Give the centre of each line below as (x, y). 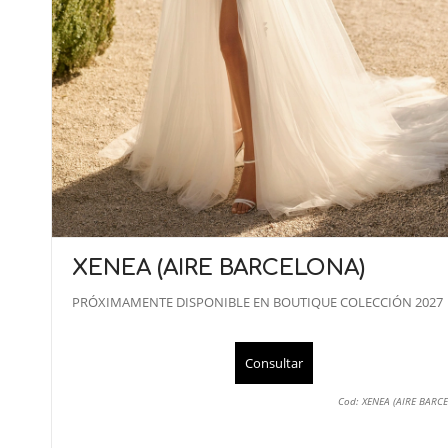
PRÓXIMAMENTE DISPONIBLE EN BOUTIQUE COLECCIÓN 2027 (257, 302)
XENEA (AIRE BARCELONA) (218, 268)
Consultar (273, 363)
